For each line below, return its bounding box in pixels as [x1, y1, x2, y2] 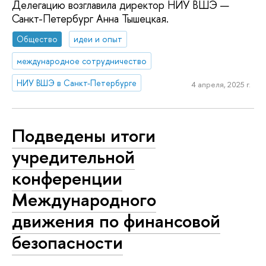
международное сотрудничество [17, 55, 147, 66]
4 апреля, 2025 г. [191, 79, 251, 90]
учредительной [12, 144, 135, 170]
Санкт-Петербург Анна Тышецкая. [12, 11, 169, 27]
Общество [17, 33, 58, 45]
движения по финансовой [12, 208, 220, 234]
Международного [12, 187, 156, 213]
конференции [12, 166, 122, 191]
